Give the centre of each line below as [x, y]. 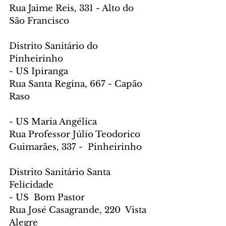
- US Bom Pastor [47, 197]
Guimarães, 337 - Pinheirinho [75, 147]
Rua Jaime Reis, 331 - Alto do [73, 8]
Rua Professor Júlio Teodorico [76, 134]
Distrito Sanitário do [55, 46]
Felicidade [31, 185]
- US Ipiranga [39, 71]
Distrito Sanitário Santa [61, 172]
